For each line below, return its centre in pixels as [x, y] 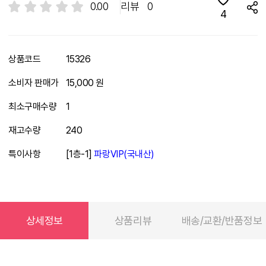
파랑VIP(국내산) [124, 154]
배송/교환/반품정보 [222, 221]
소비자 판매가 [34, 83]
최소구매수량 [33, 107]
